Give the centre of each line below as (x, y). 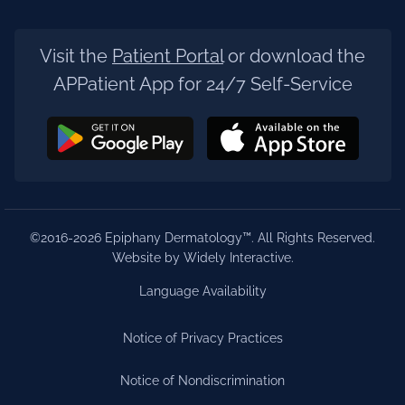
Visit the (76, 57)
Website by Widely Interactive (201, 257)
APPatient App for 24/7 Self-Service (202, 85)
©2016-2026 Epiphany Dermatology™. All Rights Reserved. (202, 237)
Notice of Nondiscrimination (202, 380)
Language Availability (202, 291)
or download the (294, 57)
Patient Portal (168, 57)
